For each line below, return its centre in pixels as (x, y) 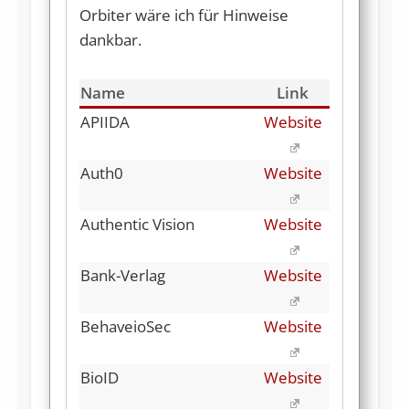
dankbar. (110, 39)
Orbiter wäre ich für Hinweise (184, 15)
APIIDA (105, 121)
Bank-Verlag (123, 275)
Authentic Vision (137, 224)
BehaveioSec (126, 326)
